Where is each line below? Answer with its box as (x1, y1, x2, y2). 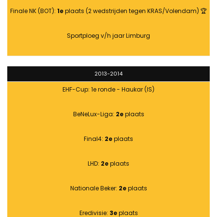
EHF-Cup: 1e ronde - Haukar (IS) (62, 85, 155, 94)
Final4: (84, 135, 105, 143)
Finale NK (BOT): (10, 7, 57, 15)
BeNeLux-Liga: (73, 110, 116, 119)
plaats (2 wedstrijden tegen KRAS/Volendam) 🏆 (63, 7, 207, 15)
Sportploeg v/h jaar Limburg (67, 31, 150, 40)
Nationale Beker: (70, 184, 119, 193)
